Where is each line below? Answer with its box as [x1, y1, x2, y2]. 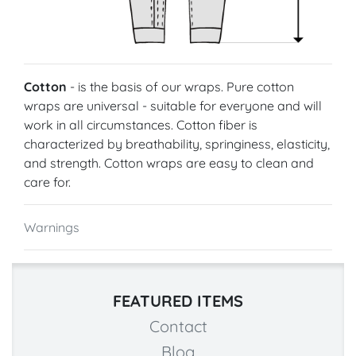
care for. [24, 174, 71, 191]
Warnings [24, 219, 79, 236]
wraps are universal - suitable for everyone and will [24, 98, 322, 114]
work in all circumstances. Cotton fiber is [24, 117, 257, 133]
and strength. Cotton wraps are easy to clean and [24, 155, 314, 172]
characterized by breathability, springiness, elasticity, [24, 136, 330, 153]
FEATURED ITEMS [113, 291, 243, 311]
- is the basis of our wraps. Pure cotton [67, 79, 294, 95]
